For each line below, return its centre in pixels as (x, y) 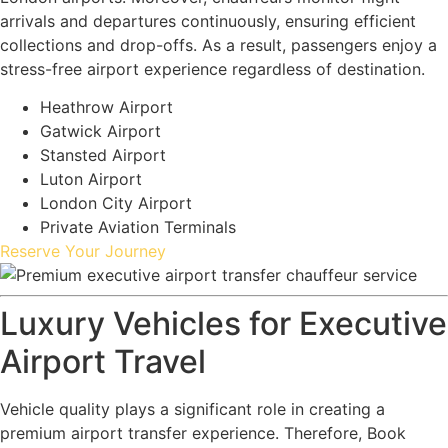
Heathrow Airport (106, 107)
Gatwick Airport (100, 131)
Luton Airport (91, 179)
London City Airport (116, 203)
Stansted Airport (103, 155)
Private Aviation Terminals (138, 227)
